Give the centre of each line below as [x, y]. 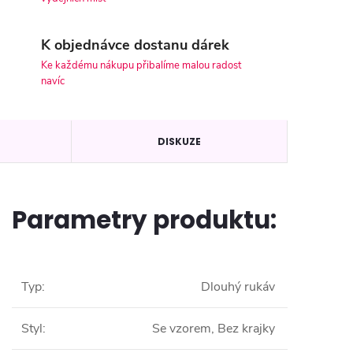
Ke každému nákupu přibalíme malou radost [141, 66]
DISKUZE [179, 141]
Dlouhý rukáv [238, 286]
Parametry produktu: [144, 219]
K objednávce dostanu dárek [135, 45]
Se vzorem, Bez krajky [214, 328]
